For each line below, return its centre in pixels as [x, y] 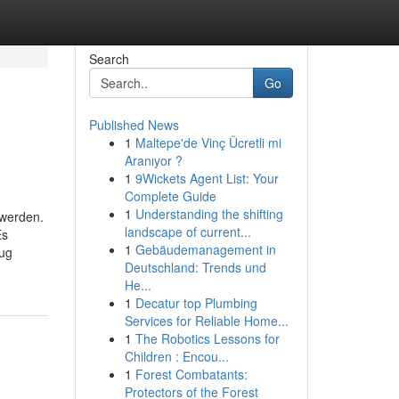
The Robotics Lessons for [207, 338]
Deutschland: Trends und [195, 267]
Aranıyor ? [153, 160]
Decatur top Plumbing [196, 303]
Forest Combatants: [191, 374]
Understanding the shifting [209, 214]
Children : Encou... [176, 356]
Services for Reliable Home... [206, 321]
